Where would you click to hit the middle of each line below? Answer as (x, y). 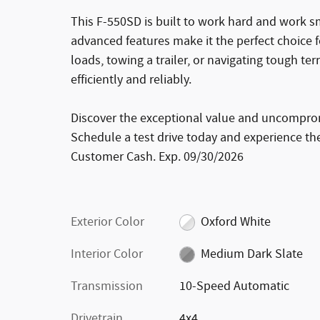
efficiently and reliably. (131, 80)
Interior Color (107, 254)
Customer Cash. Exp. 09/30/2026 (157, 157)
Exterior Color (107, 222)
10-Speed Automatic (234, 286)
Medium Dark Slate (252, 254)
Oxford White (236, 222)
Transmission (107, 286)
